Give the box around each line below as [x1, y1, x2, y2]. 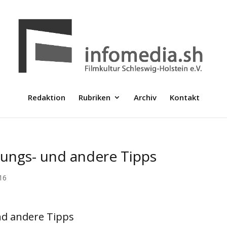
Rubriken [78, 92, 110, 102]
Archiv [133, 92, 157, 102]
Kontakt [169, 92, 200, 102]
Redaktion [27, 92, 65, 102]
